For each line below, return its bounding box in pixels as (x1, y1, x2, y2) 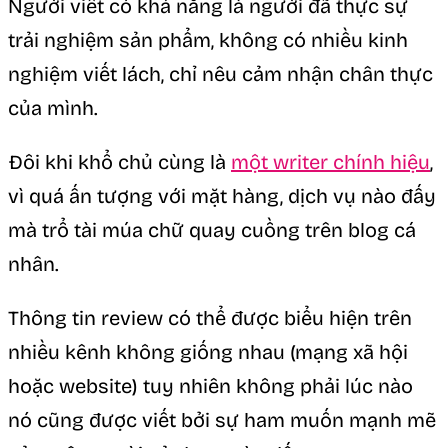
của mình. (8, 95, 98, 120)
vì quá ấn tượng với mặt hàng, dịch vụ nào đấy (8, 183, 436, 208)
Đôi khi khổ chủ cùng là (8, 149, 231, 174)
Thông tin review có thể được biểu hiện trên (8, 305, 412, 330)
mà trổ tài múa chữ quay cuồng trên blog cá (8, 217, 416, 242)
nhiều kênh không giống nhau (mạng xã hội (8, 339, 408, 364)
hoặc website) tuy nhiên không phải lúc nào (8, 373, 413, 398)
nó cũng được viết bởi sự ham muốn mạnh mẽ (8, 407, 436, 432)
